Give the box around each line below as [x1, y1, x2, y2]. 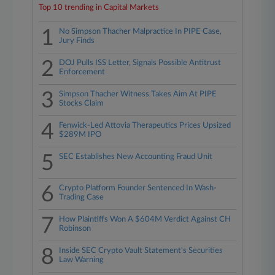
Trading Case [59, 193, 104, 201]
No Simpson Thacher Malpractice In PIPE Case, [59, 28, 222, 36]
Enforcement [59, 68, 106, 76]
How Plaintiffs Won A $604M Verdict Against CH [59, 215, 231, 223]
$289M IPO [59, 131, 102, 139]
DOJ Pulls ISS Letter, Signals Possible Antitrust [59, 59, 222, 67]
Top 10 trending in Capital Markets [39, 4, 160, 12]
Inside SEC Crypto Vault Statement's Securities [59, 247, 223, 255]
